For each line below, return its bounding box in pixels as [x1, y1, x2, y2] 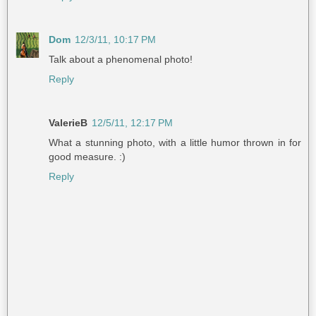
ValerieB [49, 117, 87, 129]
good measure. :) [49, 151, 126, 163]
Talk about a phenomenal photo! [49, 54, 193, 66]
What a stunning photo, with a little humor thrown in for [49, 137, 301, 149]
